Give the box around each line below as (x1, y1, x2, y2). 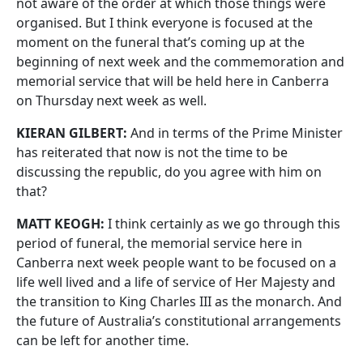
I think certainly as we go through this (105, 215, 340, 233)
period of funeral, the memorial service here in (16, 234, 302, 252)
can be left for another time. (16, 331, 189, 349)
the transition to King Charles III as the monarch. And (16, 293, 342, 310)
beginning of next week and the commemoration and (16, 53, 344, 70)
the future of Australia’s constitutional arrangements (16, 312, 341, 330)
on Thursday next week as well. (16, 92, 207, 109)
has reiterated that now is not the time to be (16, 143, 288, 161)
